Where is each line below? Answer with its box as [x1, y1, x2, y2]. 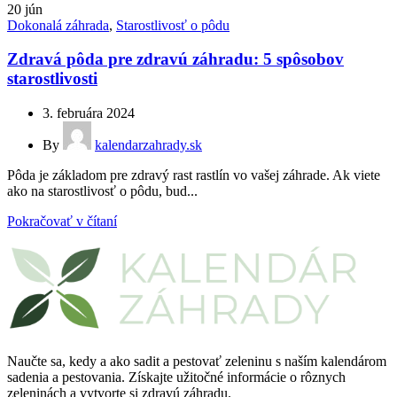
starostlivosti [7, 69, 97, 89]
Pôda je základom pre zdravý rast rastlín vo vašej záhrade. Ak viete [7, 167, 380, 183]
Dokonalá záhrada [7, 17, 109, 33]
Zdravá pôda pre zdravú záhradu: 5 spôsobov [7, 50, 344, 69]
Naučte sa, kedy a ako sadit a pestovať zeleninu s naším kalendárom [7, 353, 386, 369]
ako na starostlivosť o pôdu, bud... [7, 183, 198, 198]
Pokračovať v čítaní [7, 213, 117, 229]
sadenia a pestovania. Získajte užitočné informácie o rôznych [7, 369, 346, 385]
